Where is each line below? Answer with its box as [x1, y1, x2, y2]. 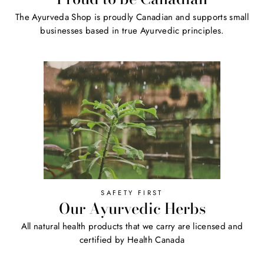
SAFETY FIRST [101, 187, 163, 197]
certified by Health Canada [79, 233, 185, 247]
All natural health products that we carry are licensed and [21, 220, 243, 233]
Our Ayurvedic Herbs [58, 196, 206, 220]
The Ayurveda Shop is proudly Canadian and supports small [15, 10, 249, 24]
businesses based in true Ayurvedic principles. [40, 24, 224, 37]
